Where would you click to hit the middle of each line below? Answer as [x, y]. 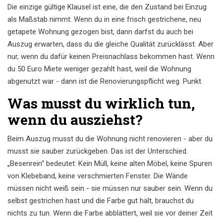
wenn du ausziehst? [75, 120]
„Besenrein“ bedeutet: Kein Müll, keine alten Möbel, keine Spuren [110, 164]
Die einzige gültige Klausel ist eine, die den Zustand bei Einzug [107, 7]
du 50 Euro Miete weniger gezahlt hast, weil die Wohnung [99, 69]
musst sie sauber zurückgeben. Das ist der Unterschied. [98, 151]
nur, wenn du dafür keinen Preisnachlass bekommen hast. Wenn [111, 57]
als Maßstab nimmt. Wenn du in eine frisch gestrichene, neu [104, 20]
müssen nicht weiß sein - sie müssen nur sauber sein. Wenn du [110, 189]
